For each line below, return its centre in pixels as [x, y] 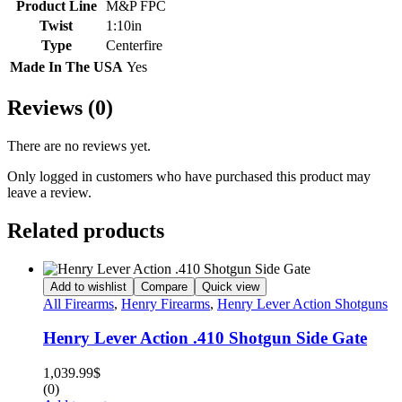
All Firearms [79, 303]
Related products [86, 230]
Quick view [231, 286]
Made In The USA [66, 67]
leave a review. [49, 192]
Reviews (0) [60, 108]
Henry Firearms [166, 303]
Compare [164, 286]
